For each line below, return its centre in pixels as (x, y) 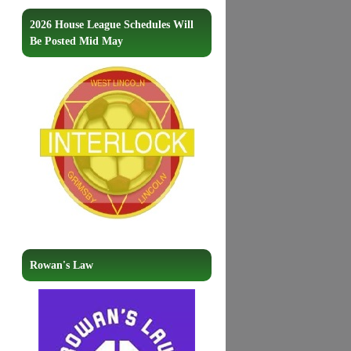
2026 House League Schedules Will (111, 25)
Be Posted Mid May (76, 42)
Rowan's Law (61, 266)
